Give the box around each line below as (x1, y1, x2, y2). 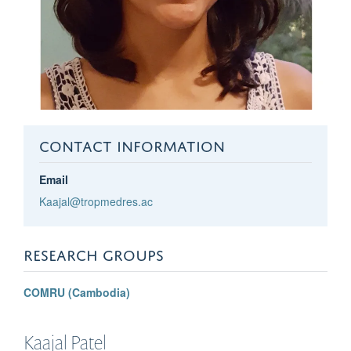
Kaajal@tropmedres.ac (38, 193, 153, 209)
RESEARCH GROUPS (24, 241, 164, 264)
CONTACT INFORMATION (38, 132, 225, 155)
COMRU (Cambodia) (24, 284, 130, 300)
